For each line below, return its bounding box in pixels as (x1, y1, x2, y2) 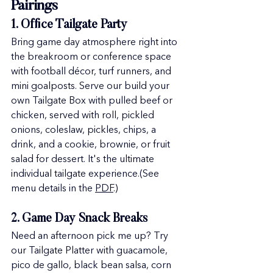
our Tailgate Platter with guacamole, (11, 246, 170, 256)
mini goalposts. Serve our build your (11, 82, 172, 91)
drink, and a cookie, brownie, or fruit (11, 140, 172, 150)
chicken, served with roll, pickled (11, 111, 157, 121)
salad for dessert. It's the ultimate (11, 155, 157, 165)
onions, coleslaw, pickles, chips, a (11, 126, 158, 135)
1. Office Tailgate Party (11, 19, 127, 31)
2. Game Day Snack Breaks (11, 213, 147, 225)
